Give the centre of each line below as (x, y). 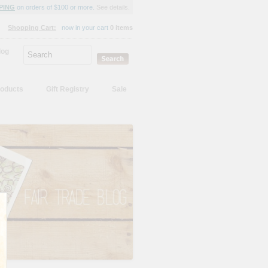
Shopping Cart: (32, 28)
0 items (121, 28)
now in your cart (86, 28)
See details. (113, 7)
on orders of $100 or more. (56, 7)
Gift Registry (68, 89)
